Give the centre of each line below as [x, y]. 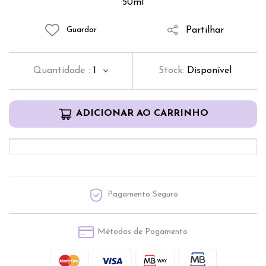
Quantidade [59, 70]
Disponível [209, 70]
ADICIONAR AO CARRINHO [142, 114]
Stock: [173, 70]
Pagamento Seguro [142, 194]
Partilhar [205, 30]
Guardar [82, 30]
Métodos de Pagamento [142, 232]
